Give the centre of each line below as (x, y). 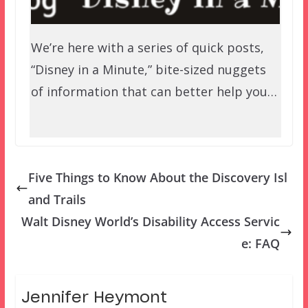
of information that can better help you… (154, 92)
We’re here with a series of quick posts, (147, 48)
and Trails (57, 199)
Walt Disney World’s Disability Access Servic (151, 221)
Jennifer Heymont (94, 297)
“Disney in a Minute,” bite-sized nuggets (148, 70)
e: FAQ (261, 243)
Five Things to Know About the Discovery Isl (157, 177)
